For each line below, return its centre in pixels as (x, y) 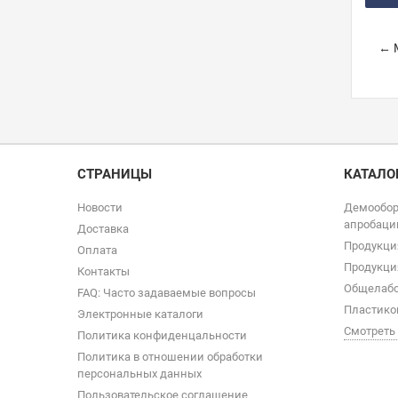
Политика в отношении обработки (170, 357)
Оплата (97, 250)
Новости (100, 207)
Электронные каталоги (140, 314)
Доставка (103, 229)
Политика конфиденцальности (162, 335)
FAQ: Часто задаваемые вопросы (167, 293)
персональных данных (139, 374)
